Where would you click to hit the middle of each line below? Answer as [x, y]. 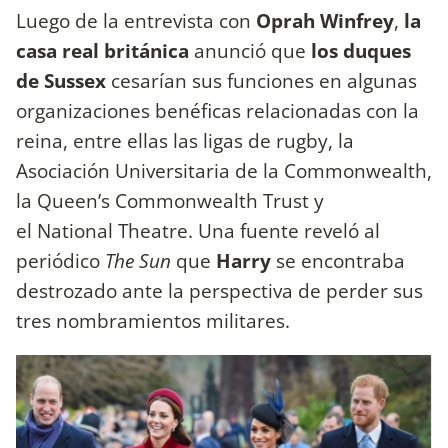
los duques [361, 50]
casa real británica [105, 50]
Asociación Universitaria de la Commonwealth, [224, 170]
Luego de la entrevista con [136, 20]
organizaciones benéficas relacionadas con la [217, 110]
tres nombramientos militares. [155, 320]
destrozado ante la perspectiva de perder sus [219, 290]
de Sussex [63, 80]
